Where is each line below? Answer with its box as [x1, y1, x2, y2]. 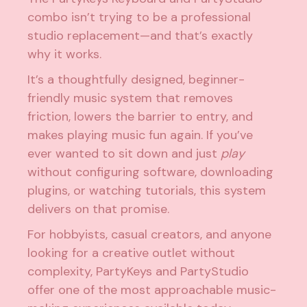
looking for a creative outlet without [27, 244, 236, 261]
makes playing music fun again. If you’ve [27, 126, 254, 143]
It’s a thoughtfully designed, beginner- [27, 71, 245, 88]
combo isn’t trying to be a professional [27, 8, 251, 25]
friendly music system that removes [27, 89, 234, 106]
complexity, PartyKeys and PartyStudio [27, 262, 249, 280]
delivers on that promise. [27, 200, 170, 217]
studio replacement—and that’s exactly [27, 27, 254, 44]
